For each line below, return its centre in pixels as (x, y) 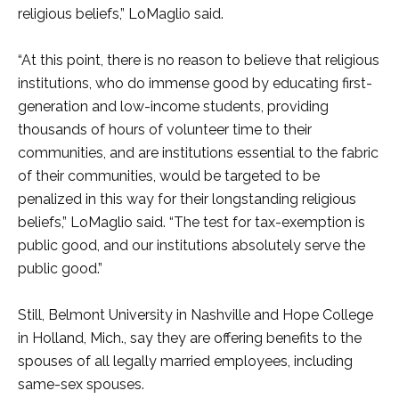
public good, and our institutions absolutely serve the (191, 245)
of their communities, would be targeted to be (169, 176)
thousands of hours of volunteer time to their (165, 130)
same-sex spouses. (81, 384)
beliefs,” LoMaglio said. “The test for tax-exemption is (191, 222)
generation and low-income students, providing (173, 106)
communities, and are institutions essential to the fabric (198, 153)
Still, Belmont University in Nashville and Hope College (195, 315)
